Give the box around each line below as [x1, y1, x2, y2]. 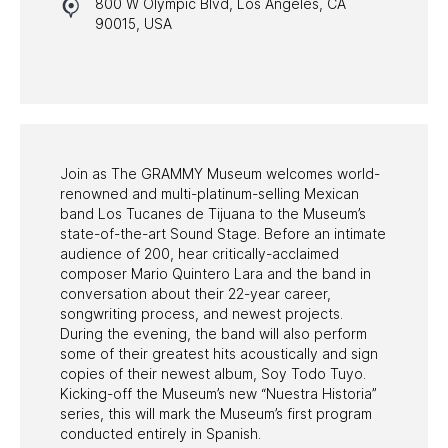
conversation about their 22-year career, [60, 284, 331, 302]
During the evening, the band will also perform [60, 324, 367, 342]
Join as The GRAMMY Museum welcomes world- [60, 164, 380, 182]
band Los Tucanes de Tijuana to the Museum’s [60, 204, 366, 222]
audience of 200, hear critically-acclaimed [60, 244, 339, 262]
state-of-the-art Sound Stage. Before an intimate [60, 224, 386, 242]
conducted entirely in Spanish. [60, 424, 261, 442]
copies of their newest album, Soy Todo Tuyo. [60, 364, 366, 382]
